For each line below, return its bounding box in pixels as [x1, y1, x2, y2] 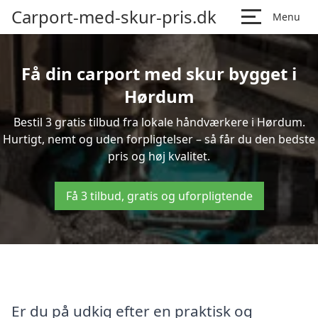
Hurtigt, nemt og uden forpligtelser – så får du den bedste [3, 131, 315, 147]
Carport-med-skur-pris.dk [11, 5, 216, 28]
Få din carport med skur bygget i [21, 62, 297, 85]
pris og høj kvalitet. [108, 148, 210, 164]
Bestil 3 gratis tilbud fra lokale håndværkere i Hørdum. [13, 114, 305, 130]
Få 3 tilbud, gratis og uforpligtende [65, 188, 253, 204]
